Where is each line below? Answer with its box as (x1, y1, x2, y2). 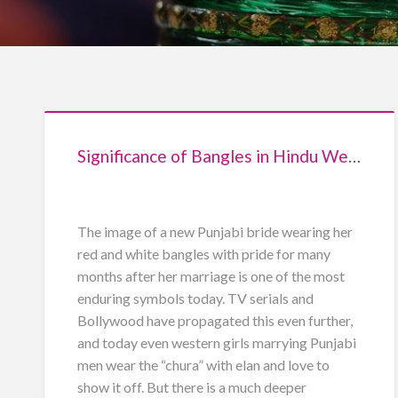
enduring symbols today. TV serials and (76, 289, 314, 306)
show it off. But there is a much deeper (76, 378, 306, 395)
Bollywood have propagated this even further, (76, 311, 353, 329)
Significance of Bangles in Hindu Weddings (347, 145, 361, 166)
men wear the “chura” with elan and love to (76, 355, 330, 373)
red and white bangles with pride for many (76, 244, 330, 262)
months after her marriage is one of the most (76, 267, 345, 284)
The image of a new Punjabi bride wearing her (76, 222, 353, 240)
